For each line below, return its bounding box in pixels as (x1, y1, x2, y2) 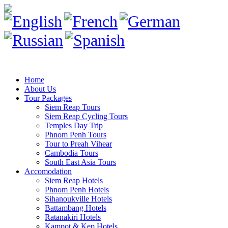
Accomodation (24, 167, 72, 176)
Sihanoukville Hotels (45, 194, 112, 203)
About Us (24, 84, 56, 93)
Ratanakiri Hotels (45, 213, 101, 221)
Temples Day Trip (45, 121, 103, 130)
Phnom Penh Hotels (45, 185, 109, 194)
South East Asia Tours (45, 158, 116, 166)
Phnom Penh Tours (45, 130, 106, 139)
